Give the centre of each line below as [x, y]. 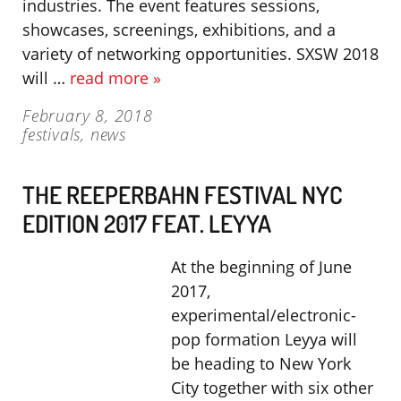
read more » [115, 78]
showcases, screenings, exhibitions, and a [179, 30]
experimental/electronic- [264, 315]
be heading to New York [261, 363]
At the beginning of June [261, 267]
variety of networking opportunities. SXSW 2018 [200, 54]
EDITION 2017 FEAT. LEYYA [147, 223]
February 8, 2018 [88, 115]
